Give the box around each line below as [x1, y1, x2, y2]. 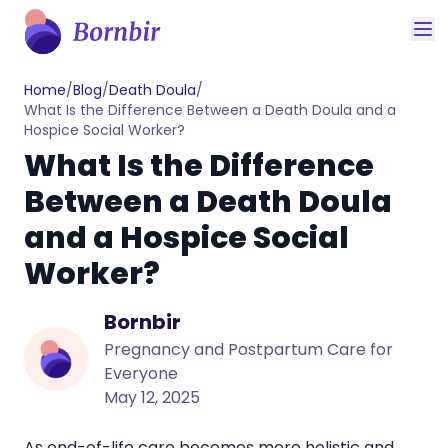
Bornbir [104, 308, 181, 336]
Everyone [104, 362, 178, 385]
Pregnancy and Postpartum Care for [104, 338, 393, 361]
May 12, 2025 [104, 386, 200, 409]
